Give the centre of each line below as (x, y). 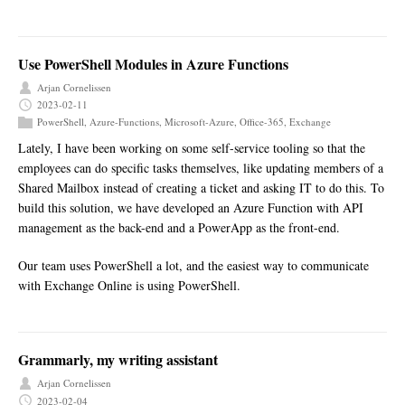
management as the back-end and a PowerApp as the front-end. (179, 228)
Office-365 (262, 122)
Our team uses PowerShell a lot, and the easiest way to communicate (193, 266)
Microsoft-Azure (199, 122)
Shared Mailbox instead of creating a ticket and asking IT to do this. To (201, 188)
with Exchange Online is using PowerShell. (129, 286)
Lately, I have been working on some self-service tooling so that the (192, 148)
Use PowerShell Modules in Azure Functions (153, 64)
